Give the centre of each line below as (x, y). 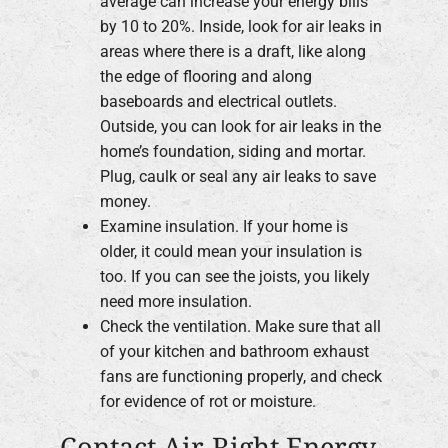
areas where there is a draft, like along (233, 51)
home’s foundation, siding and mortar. (233, 151)
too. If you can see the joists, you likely (235, 276)
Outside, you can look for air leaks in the (240, 126)
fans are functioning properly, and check (241, 376)
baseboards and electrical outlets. (218, 101)
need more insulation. (176, 301)
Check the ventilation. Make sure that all (240, 326)
